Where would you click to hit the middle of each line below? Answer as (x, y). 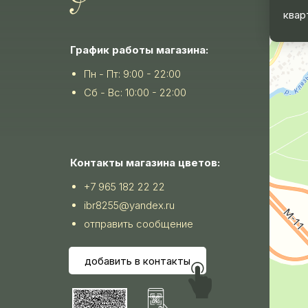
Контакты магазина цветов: (145, 163)
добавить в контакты (137, 261)
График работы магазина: (139, 50)
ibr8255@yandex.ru (129, 205)
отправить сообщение (139, 224)
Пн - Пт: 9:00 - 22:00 (132, 74)
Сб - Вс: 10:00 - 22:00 (135, 92)
